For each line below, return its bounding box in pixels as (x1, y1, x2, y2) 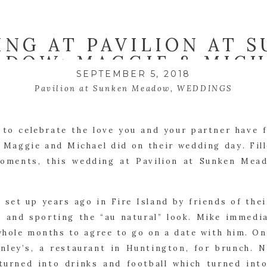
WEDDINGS (177, 83, 232, 94)
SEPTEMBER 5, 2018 (76, 68, 191, 79)
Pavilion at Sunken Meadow (34, 83, 170, 94)
